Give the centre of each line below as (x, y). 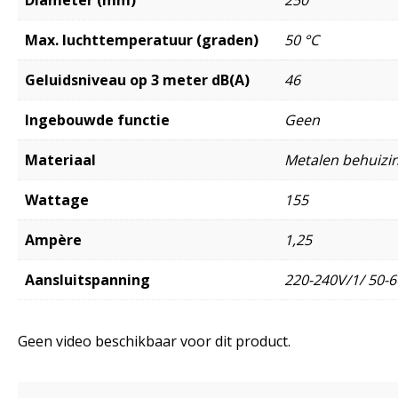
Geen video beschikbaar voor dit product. (154, 342)
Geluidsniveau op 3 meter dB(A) (137, 80)
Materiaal (60, 160)
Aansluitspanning (88, 280)
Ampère (53, 240)
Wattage (57, 200)
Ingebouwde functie (97, 120)
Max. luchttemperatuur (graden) (142, 40)
